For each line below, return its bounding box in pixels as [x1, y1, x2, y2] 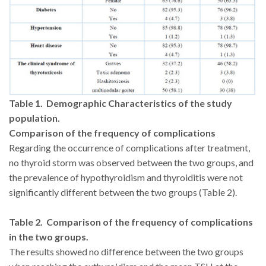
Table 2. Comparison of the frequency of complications [9, 216, 253, 228]
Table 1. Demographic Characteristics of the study [9, 97, 232, 109]
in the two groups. [9, 231, 88, 243]
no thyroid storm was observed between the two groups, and [9, 157, 254, 169]
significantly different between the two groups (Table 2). [9, 186, 237, 198]
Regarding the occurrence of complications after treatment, [9, 142, 250, 154]
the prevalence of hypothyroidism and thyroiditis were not [9, 172, 243, 183]
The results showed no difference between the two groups [9, 246, 243, 258]
